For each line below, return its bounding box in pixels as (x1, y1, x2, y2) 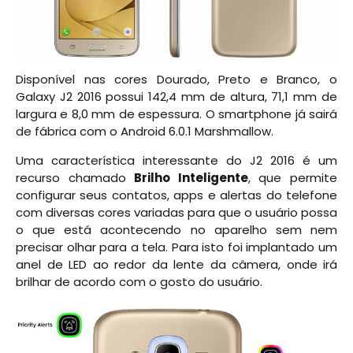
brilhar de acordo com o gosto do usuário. (16, 273, 262, 290)
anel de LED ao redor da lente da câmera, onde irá (16, 255, 337, 273)
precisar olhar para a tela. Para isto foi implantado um (16, 238, 337, 255)
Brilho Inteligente (134, 169, 248, 186)
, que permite (247, 169, 338, 186)
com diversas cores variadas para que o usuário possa (16, 203, 337, 221)
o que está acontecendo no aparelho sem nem (16, 221, 337, 238)
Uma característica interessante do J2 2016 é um (16, 151, 337, 169)
